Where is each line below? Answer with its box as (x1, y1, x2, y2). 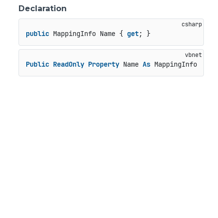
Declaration (18, 4, 67, 13)
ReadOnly (53, 60, 84, 69)
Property (88, 60, 119, 69)
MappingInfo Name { (49, 29, 127, 38)
